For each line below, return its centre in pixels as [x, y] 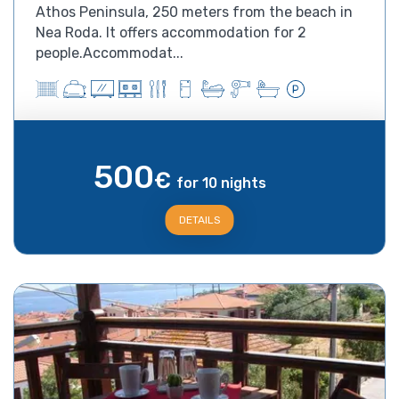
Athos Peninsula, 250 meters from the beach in [194, 12]
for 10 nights [221, 183]
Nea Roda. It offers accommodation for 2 [171, 32]
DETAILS [199, 220]
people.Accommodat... [110, 53]
